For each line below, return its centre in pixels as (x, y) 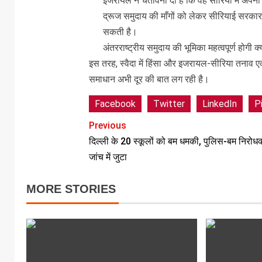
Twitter (169, 104)
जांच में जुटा (108, 157)
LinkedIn (219, 104)
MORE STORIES (71, 189)
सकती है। (120, 32)
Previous (107, 125)
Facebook (115, 104)
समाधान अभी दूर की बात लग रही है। (149, 79)
